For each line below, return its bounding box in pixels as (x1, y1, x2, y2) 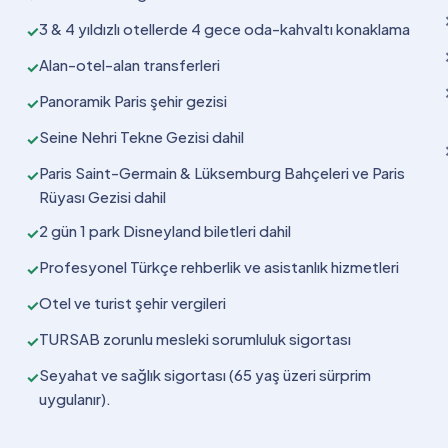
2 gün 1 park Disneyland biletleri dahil (39, 220, 291, 240)
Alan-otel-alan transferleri (39, 54, 220, 74)
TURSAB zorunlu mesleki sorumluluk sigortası (39, 328, 351, 348)
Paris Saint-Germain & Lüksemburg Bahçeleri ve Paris (39, 162, 405, 182)
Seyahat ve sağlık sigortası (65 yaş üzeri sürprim (39, 364, 371, 384)
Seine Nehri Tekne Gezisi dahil (39, 126, 244, 146)
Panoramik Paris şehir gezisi (39, 90, 227, 110)
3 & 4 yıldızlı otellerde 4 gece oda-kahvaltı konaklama (39, 18, 410, 38)
